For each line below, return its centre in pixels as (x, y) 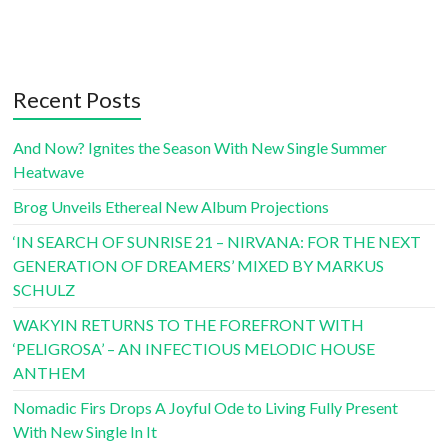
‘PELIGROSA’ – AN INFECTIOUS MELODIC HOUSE (194, 349)
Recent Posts (77, 100)
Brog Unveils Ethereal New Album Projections (171, 207)
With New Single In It (85, 432)
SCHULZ (44, 290)
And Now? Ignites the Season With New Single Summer (200, 148)
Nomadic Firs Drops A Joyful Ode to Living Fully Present (206, 408)
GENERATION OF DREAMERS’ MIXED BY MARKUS (199, 266)
